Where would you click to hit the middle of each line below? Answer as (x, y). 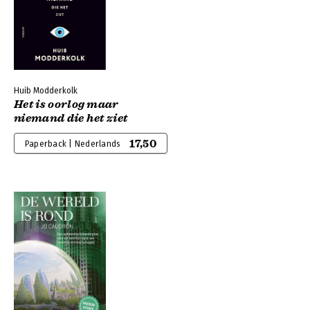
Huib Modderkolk (46, 91)
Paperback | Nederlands (73, 144)
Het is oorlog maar (66, 104)
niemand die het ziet (71, 118)
